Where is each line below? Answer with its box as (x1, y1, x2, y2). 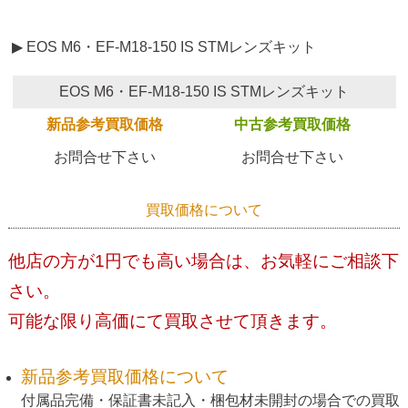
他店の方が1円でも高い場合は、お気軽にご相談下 (7, 251, 399, 271)
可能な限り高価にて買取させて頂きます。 (7, 311, 337, 331)
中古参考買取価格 (233, 117, 351, 133)
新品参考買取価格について (21, 367, 229, 387)
